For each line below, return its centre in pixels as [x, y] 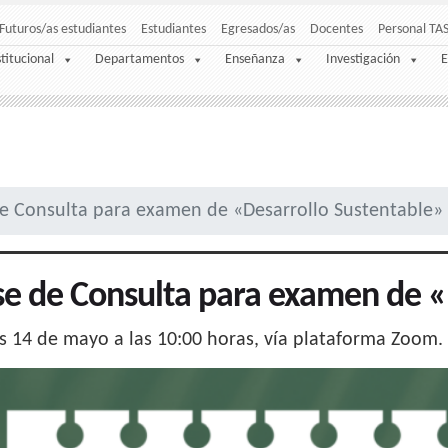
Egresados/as [258, 29]
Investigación [363, 60]
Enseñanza [255, 60]
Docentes [336, 29]
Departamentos [139, 60]
